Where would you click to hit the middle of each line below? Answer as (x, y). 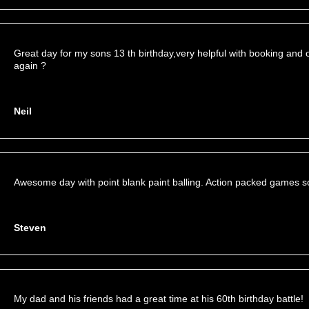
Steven (30, 228)
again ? (30, 66)
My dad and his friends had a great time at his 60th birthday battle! (159, 299)
